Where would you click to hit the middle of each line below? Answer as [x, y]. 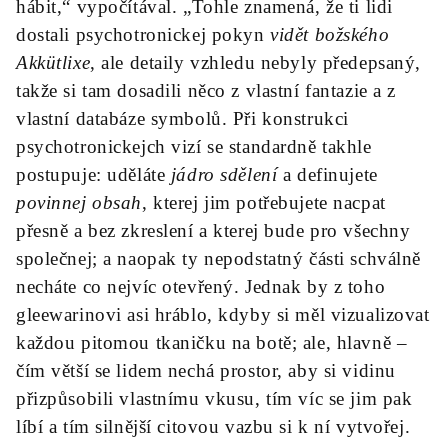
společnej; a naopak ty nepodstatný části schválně [218, 258]
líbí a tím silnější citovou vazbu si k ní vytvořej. [213, 426]
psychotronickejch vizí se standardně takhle [194, 146]
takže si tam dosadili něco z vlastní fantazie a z [206, 90]
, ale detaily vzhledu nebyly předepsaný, [255, 62]
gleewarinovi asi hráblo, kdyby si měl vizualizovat [223, 314]
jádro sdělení [224, 174]
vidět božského [330, 34]
